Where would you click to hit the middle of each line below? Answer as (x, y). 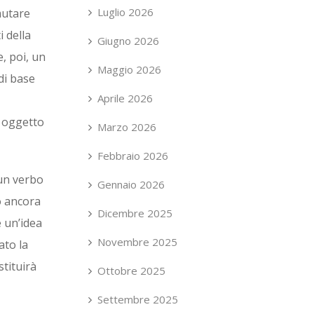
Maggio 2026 (129, 69)
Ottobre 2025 (131, 271)
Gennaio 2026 (131, 184)
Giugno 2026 (128, 41)
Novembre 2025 (137, 242)
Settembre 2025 (138, 299)
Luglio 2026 (125, 12)
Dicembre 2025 (135, 213)
